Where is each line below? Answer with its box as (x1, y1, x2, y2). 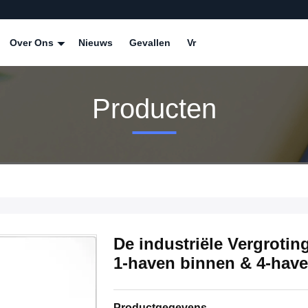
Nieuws (78, 37, 113, 48)
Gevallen (129, 37, 170, 48)
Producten (91, 93, 217, 124)
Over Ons (10, 37, 56, 48)
